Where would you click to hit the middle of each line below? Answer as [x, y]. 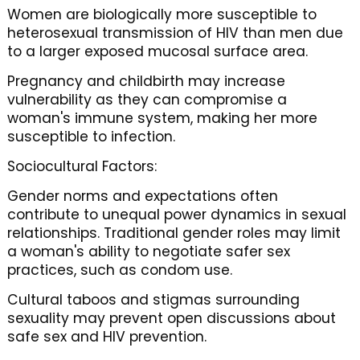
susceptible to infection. [91, 137]
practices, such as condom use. [119, 270]
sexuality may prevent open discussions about [171, 318]
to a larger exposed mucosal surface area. [157, 51]
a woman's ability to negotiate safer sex [148, 252]
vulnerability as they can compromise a [147, 100]
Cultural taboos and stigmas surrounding [153, 300]
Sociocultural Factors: [82, 166]
